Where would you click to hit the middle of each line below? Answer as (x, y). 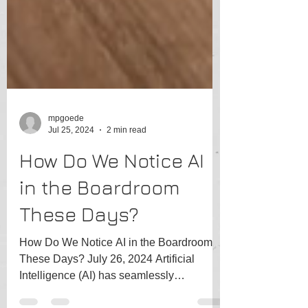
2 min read (126, 148)
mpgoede (66, 137)
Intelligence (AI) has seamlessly (97, 294)
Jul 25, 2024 (71, 148)
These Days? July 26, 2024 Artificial (107, 277)
